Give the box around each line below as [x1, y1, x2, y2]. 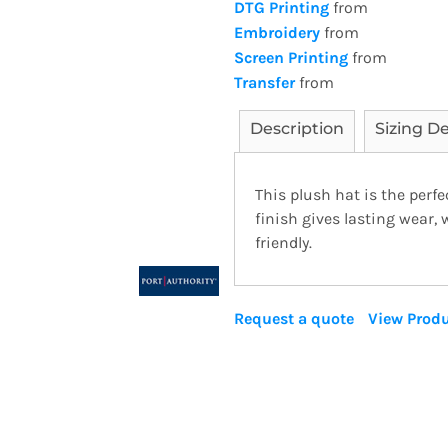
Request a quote [234, 309, 354, 328]
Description [250, 119, 344, 138]
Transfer [234, 73, 295, 92]
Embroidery [234, 23, 320, 42]
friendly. [255, 233, 312, 252]
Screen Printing [234, 48, 348, 67]
